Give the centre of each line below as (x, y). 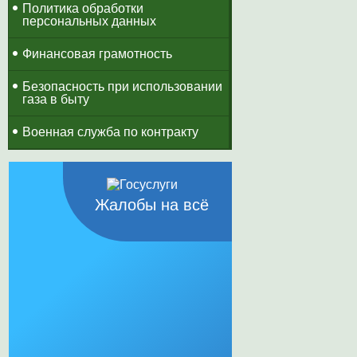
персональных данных (89, 21)
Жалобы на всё (151, 205)
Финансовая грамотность (97, 54)
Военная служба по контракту (110, 132)
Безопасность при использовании (122, 86)
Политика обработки (83, 8)
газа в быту (56, 99)
